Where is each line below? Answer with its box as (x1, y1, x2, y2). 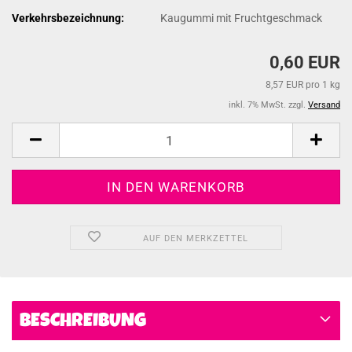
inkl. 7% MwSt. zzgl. (229, 100, 308, 110)
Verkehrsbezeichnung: (12, 11, 124, 24)
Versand (308, 100, 340, 110)
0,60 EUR (269, 53, 340, 72)
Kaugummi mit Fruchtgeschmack (160, 11, 323, 24)
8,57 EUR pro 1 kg (266, 79, 340, 90)
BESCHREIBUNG (20, 313, 146, 332)
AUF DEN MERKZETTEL (142, 233, 248, 244)
